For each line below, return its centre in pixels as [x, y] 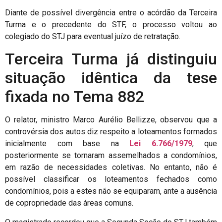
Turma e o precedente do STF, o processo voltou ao [111, 24]
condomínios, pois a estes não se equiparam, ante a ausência [111, 191]
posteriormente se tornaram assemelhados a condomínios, [111, 156]
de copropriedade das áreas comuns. [69, 203]
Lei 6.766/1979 [161, 144]
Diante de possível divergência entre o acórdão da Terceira [111, 12]
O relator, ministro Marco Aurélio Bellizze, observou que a [111, 120]
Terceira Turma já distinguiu [111, 59]
